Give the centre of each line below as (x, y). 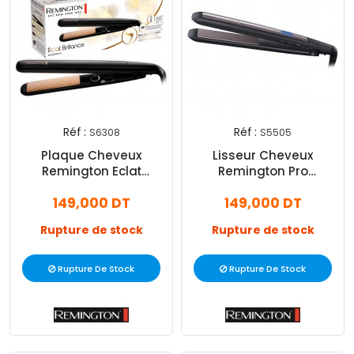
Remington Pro (263, 171)
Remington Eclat (91, 171)
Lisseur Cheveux (263, 156)
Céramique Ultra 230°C (263, 187)
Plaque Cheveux (91, 156)
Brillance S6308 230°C (91, 187)
